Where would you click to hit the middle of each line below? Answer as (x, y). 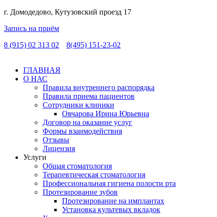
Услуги (35, 157)
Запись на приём (31, 28)
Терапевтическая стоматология (94, 175)
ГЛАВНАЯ (42, 70)
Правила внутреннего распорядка (99, 87)
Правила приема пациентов (89, 96)
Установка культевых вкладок (111, 209)
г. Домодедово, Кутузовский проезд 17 (68, 12)
